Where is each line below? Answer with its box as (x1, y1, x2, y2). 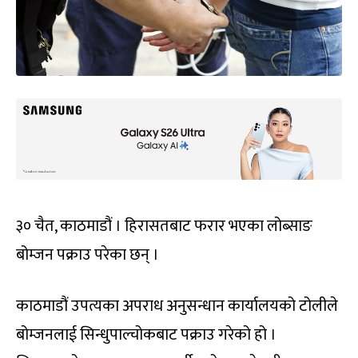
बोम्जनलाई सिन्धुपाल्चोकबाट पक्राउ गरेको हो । (16, 321, 276, 349)
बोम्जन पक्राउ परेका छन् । (16, 241, 159, 269)
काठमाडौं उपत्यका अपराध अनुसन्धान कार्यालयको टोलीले (16, 292, 338, 320)
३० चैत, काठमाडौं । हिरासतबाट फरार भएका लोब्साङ (16, 213, 312, 241)
